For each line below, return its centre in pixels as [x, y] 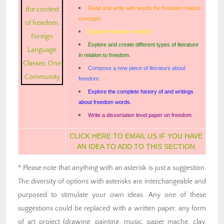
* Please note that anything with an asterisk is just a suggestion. [112, 168]
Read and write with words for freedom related [144, 8]
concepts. [90, 18]
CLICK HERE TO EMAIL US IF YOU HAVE [136, 136]
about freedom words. [105, 102]
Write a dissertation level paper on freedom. [141, 115]
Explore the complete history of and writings [141, 91]
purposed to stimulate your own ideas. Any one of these [112, 195]
